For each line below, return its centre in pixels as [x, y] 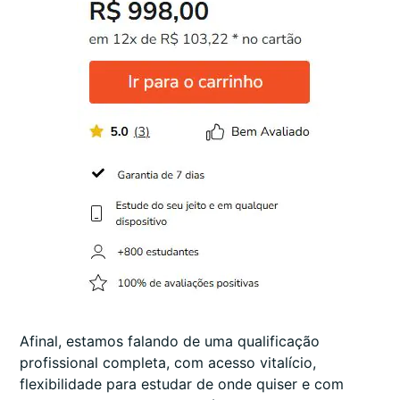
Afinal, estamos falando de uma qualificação [170, 342]
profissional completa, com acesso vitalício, [168, 363]
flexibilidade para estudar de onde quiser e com [182, 384]
